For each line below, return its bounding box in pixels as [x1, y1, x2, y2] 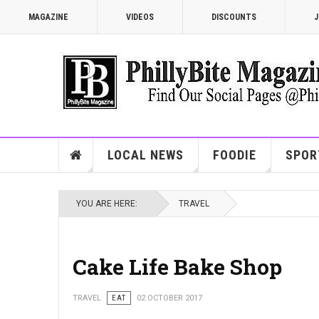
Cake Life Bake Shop [73, 253, 282, 281]
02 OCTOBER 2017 [137, 293, 202, 303]
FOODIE [212, 147, 256, 162]
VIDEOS [126, 12, 154, 22]
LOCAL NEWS [107, 147, 184, 162]
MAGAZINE [28, 12, 68, 22]
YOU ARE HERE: [76, 199, 142, 209]
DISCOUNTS [211, 12, 256, 22]
